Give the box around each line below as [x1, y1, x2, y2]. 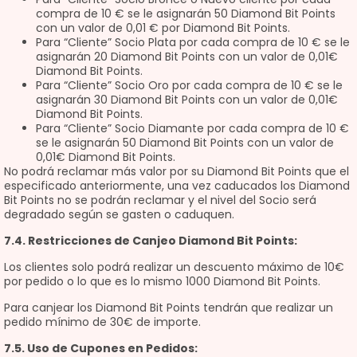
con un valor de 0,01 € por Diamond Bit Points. [36, 20, 290, 36]
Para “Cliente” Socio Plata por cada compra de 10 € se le [36, 34, 350, 50]
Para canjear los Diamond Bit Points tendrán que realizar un [4, 300, 333, 316]
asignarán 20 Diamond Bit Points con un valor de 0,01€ [36, 49, 338, 65]
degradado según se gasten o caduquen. [4, 206, 234, 222]
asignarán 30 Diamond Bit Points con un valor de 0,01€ [36, 92, 338, 108]
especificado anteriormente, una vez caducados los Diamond [4, 178, 350, 194]
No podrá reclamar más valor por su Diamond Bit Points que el [4, 163, 349, 179]
